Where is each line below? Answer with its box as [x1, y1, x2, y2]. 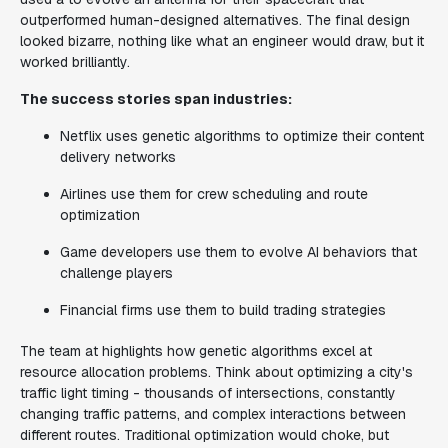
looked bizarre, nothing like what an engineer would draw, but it [20, 32, 424, 50]
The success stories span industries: [20, 90, 292, 108]
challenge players [60, 264, 173, 282]
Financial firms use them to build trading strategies [60, 301, 386, 319]
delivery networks [60, 148, 176, 166]
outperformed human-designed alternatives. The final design [20, 11, 410, 29]
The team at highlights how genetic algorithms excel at [20, 342, 372, 360]
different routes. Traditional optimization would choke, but [20, 426, 389, 444]
